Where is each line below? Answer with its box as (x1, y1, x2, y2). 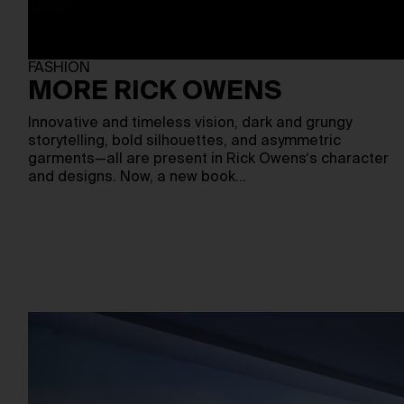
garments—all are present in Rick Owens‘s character (27, 152, 389, 167)
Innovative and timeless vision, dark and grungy (27, 116, 352, 131)
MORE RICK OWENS (27, 79, 281, 105)
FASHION (27, 61, 90, 76)
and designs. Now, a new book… (27, 170, 246, 185)
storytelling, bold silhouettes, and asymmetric (27, 134, 341, 149)
